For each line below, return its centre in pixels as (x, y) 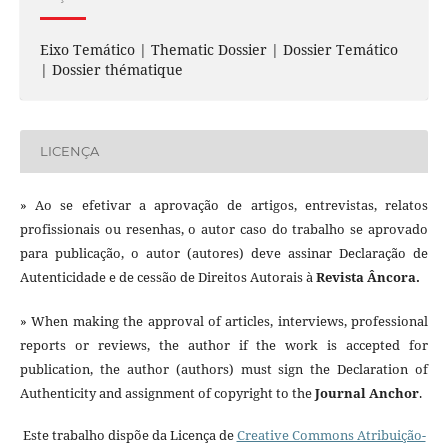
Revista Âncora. (367, 276)
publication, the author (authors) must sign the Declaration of (224, 368)
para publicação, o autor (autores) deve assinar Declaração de (224, 252)
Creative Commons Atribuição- (331, 434)
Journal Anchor (366, 392)
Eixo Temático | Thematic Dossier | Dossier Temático (218, 49)
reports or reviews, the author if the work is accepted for (224, 344)
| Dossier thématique (111, 69)
